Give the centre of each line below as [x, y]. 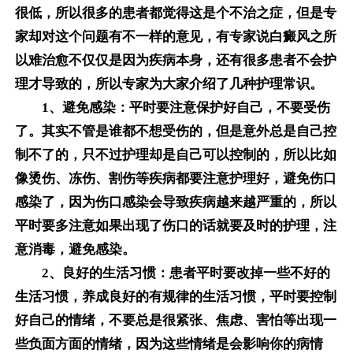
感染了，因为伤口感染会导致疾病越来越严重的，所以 [175, 203]
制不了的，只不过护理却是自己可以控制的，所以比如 [175, 155]
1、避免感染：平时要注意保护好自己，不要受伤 [172, 108]
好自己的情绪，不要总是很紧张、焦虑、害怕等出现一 [175, 321]
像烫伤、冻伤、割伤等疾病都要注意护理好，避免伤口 [175, 179]
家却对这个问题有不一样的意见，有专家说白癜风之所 [175, 37]
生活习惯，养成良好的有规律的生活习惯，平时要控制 [175, 297]
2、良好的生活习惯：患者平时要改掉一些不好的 [172, 273]
